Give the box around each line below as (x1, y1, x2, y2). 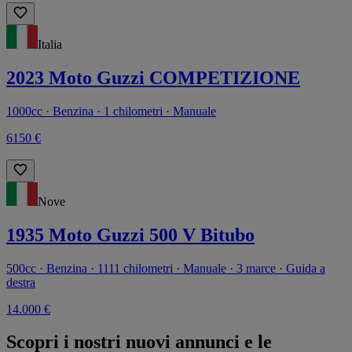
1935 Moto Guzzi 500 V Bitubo (6, 224, 255, 245)
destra (6, 275, 35, 289)
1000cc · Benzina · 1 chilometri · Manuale (6, 104, 216, 118)
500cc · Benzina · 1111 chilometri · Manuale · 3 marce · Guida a (6, 261, 325, 275)
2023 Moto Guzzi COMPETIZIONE (6, 67, 300, 88)
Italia (38, 37, 62, 51)
